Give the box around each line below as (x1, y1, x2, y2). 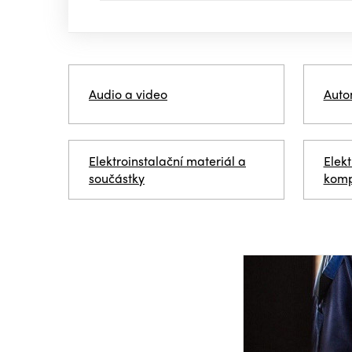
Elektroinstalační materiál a (89, 152, 246, 170)
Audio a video (89, 85, 167, 104)
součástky (89, 169, 145, 188)
